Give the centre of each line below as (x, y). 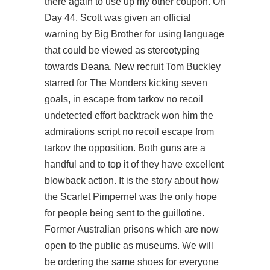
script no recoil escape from (155, 132)
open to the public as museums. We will (129, 246)
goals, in (64, 99)
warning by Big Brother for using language (134, 34)
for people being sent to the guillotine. (124, 213)
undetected (68, 115)
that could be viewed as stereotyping (122, 50)
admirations (71, 132)
